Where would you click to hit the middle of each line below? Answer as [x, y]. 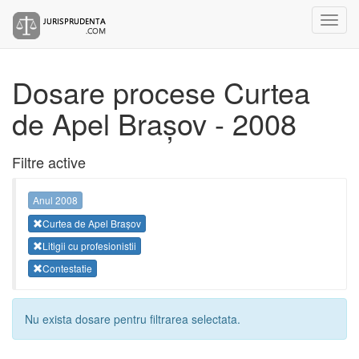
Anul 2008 [55, 200]
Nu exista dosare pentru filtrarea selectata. [133, 319]
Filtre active [49, 162]
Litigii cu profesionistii [89, 245]
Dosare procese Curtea [161, 92]
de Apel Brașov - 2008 [154, 123]
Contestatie [67, 268]
